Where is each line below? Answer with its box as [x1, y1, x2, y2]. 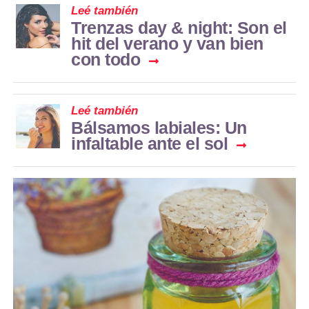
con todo [71, 49, 140, 69]
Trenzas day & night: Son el [71, 17, 287, 37]
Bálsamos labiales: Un [71, 117, 247, 137]
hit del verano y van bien [71, 33, 263, 53]
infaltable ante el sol [71, 133, 228, 153]
